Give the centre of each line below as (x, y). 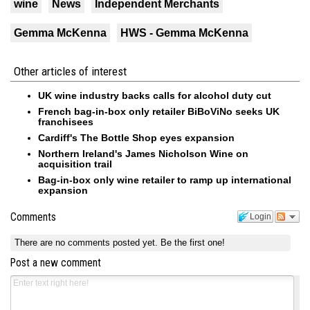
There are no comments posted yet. (88, 242)
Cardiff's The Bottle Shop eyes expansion (136, 138)
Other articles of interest (70, 72)
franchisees (66, 122)
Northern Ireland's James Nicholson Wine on (143, 154)
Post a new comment (56, 263)
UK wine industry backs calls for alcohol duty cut (155, 96)
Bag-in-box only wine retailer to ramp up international (165, 180)
